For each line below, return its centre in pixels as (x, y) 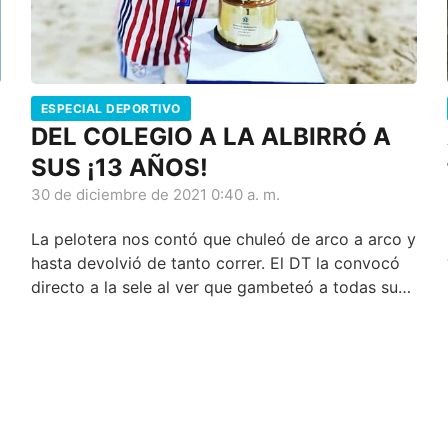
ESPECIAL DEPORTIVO (110, 109)
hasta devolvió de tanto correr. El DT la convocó (215, 263)
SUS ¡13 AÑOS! (119, 168)
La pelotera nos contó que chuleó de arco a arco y (223, 239)
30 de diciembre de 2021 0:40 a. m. (155, 195)
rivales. (57, 311)
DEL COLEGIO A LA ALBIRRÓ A (210, 137)
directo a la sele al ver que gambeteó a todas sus (218, 287)
